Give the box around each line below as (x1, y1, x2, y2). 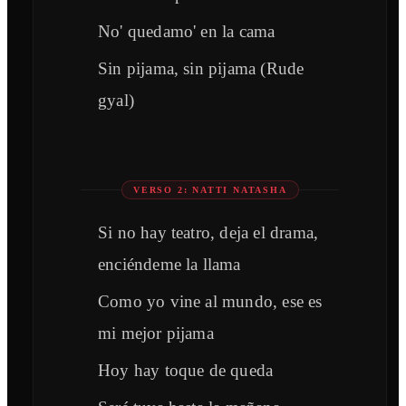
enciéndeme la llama (98, 255, 241, 275)
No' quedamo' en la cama (98, 22, 275, 42)
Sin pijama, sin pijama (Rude (98, 59, 304, 79)
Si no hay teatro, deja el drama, (98, 223, 319, 243)
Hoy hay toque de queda (98, 361, 274, 381)
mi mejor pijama (98, 324, 214, 343)
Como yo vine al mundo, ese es (98, 292, 323, 312)
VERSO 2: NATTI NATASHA (132, 185, 287, 196)
